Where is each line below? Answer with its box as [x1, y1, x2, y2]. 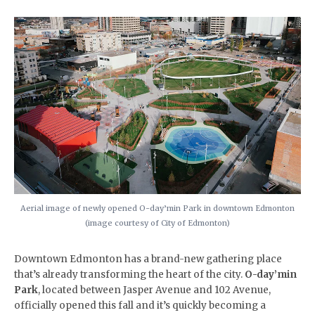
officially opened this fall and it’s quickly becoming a [14, 299, 266, 311]
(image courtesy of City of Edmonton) [85, 217, 230, 228]
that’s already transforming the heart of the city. [14, 268, 245, 281]
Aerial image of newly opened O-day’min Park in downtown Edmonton [20, 202, 295, 213]
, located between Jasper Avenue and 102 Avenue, [38, 283, 271, 296]
